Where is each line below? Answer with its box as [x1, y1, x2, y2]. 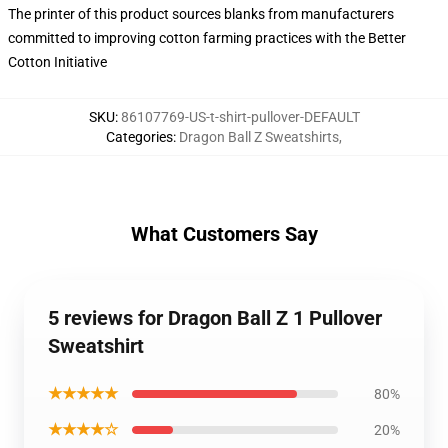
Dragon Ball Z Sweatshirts [179, 129, 339, 145]
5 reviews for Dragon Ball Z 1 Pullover [48, 306, 382, 330]
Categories [106, 129, 173, 145]
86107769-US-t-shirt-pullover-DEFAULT [120, 109, 360, 125]
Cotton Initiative [8, 54, 107, 70]
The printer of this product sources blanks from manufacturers [8, 6, 394, 22]
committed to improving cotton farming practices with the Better [8, 30, 406, 46]
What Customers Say [130, 222, 318, 246]
